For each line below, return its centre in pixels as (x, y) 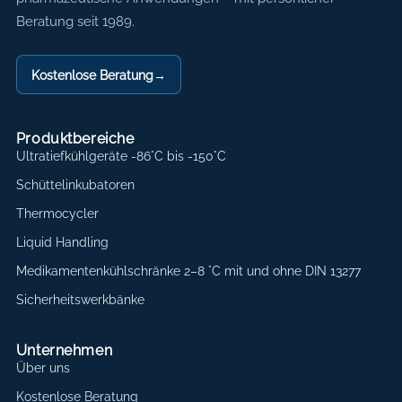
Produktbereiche (75, 139)
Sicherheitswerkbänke (80, 299)
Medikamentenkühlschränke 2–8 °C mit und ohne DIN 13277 (188, 271)
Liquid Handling (62, 242)
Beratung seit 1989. (75, 21)
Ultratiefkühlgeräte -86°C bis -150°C (121, 157)
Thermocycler (57, 214)
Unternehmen (64, 350)
